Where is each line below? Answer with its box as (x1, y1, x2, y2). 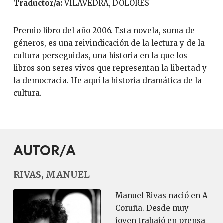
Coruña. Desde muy (115, 203, 189, 213)
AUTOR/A (13, 145, 76, 158)
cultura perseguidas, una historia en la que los (13, 51, 187, 60)
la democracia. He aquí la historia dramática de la (13, 76, 202, 85)
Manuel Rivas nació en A (115, 191, 208, 200)
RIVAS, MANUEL (13, 169, 90, 180)
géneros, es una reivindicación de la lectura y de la (13, 38, 205, 48)
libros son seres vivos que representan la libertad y (13, 63, 207, 73)
